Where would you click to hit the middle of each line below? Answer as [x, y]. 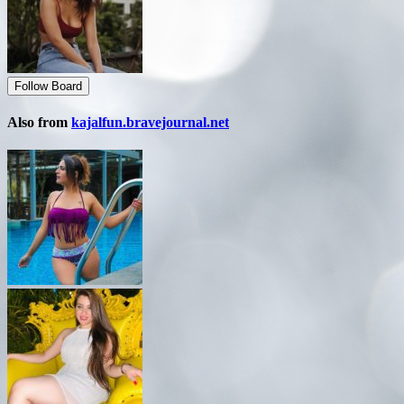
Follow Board [48, 86]
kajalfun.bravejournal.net [150, 122]
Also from [39, 122]
